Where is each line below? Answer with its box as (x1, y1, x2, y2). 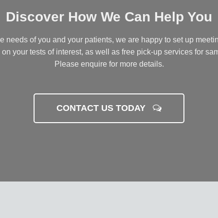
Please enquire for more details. (54, 60, 164, 68)
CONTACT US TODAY (56, 103, 148, 113)
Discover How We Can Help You (6, 9, 212, 24)
